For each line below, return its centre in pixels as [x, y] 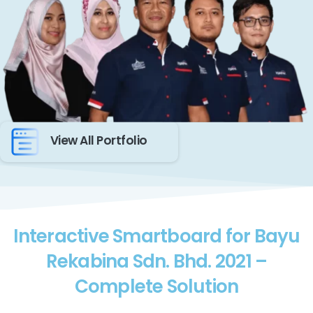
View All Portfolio [99, 141]
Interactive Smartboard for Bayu [156, 236]
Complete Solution [156, 287]
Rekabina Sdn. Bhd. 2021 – [156, 262]
